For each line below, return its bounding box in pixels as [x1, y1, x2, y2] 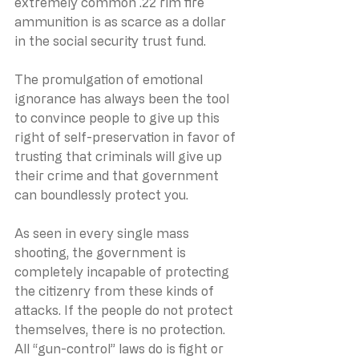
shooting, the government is [14, 244, 189, 260]
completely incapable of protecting [14, 264, 232, 279]
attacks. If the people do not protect [14, 302, 236, 317]
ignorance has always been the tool [14, 91, 232, 106]
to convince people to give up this [14, 110, 223, 125]
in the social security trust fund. [14, 33, 206, 48]
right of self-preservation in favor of [14, 129, 239, 144]
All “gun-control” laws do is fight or [14, 341, 227, 356]
